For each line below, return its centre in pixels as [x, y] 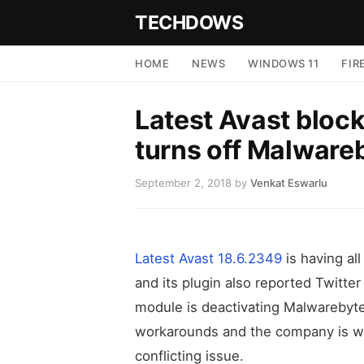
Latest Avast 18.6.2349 [208, 258]
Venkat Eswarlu [289, 183]
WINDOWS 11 [284, 63]
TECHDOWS [189, 22]
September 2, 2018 [183, 183]
